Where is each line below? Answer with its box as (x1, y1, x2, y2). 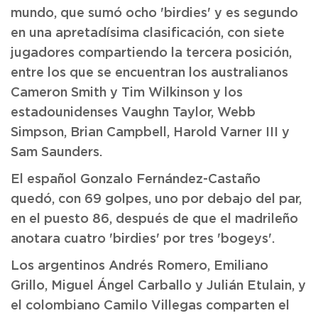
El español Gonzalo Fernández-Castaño (11, 172, 261, 186)
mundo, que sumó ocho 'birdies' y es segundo (11, 6, 298, 20)
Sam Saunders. (11, 146, 102, 159)
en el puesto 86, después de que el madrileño (11, 212, 298, 226)
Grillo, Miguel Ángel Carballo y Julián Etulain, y (11, 279, 306, 292)
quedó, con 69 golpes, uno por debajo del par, (11, 192, 302, 206)
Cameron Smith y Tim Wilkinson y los (11, 86, 243, 99)
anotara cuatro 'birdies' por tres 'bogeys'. (11, 232, 275, 246)
